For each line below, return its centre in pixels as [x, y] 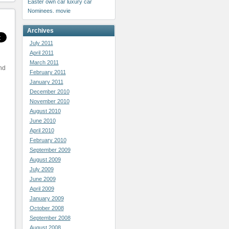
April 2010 [42, 130]
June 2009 [42, 179]
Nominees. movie [49, 11]
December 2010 [49, 91]
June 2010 [42, 121]
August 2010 [45, 111]
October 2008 [47, 208]
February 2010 [48, 140]
